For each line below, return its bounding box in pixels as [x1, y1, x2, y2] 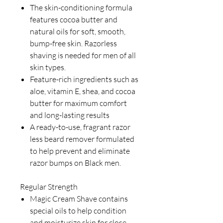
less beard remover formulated [30, 134, 134, 144]
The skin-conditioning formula [30, 2, 132, 12]
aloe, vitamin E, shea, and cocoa [30, 86, 135, 96]
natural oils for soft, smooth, [30, 26, 125, 36]
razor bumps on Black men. [30, 158, 121, 168]
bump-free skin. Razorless [30, 38, 117, 48]
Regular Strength [20, 182, 78, 192]
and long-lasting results [30, 110, 110, 120]
